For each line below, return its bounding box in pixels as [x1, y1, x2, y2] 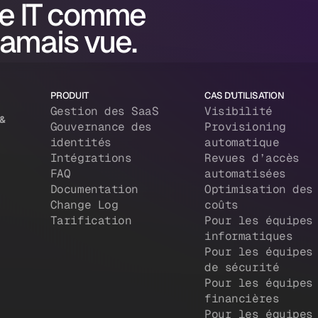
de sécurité [204, 260, 280, 275]
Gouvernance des [50, 119, 152, 135]
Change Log [50, 197, 119, 213]
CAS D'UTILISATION [204, 89, 285, 102]
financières [204, 291, 280, 307]
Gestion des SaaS [50, 104, 159, 119]
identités [50, 135, 111, 150]
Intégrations [50, 150, 132, 166]
